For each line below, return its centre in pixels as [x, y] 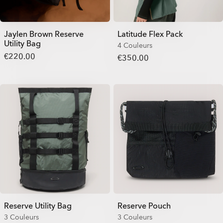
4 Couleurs [135, 45]
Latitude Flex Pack [150, 34]
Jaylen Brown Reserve [44, 34]
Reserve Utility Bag [38, 206]
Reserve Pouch [144, 206]
